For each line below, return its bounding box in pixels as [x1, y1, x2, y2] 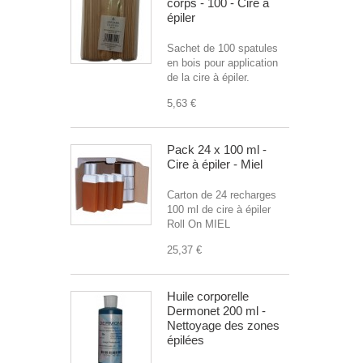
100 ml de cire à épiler [167, 203, 271, 216]
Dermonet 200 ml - [167, 304, 266, 318]
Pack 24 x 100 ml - [167, 143, 267, 156]
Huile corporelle [167, 289, 249, 303]
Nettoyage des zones [167, 318, 280, 332]
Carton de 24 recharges [167, 189, 276, 201]
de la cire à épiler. [167, 71, 250, 83]
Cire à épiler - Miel [167, 157, 263, 171]
